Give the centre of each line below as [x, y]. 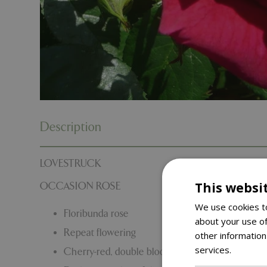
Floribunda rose [96, 213]
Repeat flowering [100, 232]
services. [214, 249]
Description [71, 127]
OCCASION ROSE [80, 186]
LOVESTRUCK [70, 164]
